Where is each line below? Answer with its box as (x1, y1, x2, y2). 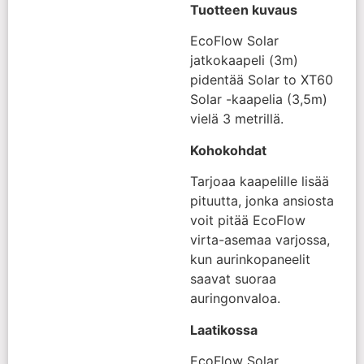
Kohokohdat (190, 141, 266, 158)
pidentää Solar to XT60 (190, 71, 333, 89)
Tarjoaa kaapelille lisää (190, 173, 329, 190)
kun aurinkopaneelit (190, 251, 310, 268)
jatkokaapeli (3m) (190, 52, 298, 69)
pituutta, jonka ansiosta (190, 193, 334, 210)
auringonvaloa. (190, 290, 280, 307)
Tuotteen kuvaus (190, 2, 297, 19)
